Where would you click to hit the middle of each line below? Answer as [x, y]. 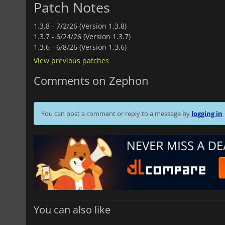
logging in [207, 113]
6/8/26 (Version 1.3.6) [91, 47]
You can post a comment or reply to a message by [116, 113]
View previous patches [71, 60]
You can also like [72, 210]
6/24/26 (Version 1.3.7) [93, 36]
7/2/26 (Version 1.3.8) [91, 26]
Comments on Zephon [91, 80]
